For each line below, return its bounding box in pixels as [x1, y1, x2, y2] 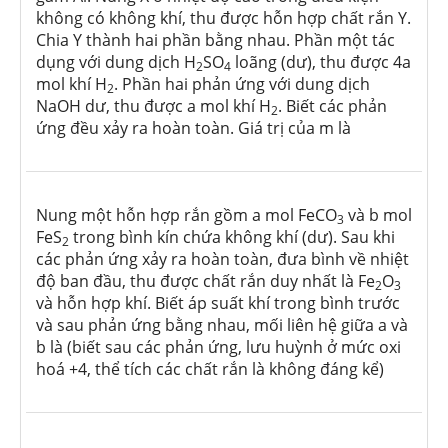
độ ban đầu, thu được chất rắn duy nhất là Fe [36, 270, 375, 293]
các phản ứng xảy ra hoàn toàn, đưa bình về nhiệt [36, 248, 409, 271]
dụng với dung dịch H [36, 51, 196, 74]
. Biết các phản [278, 95, 387, 118]
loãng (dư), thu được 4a [231, 51, 411, 74]
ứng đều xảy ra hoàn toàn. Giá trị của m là [36, 117, 351, 140]
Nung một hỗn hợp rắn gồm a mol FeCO [36, 204, 337, 227]
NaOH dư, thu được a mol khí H [36, 95, 271, 118]
